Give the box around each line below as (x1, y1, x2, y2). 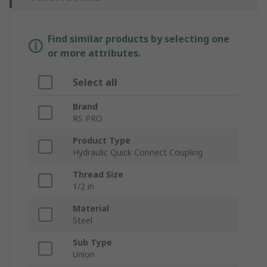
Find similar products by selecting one (48, 32, 229, 46)
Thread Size (73, 169, 123, 181)
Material (73, 203, 109, 215)
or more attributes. (48, 46, 141, 60)
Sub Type (73, 237, 112, 249)
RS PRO (73, 113, 103, 125)
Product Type (73, 135, 131, 147)
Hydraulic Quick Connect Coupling (73, 147, 203, 159)
